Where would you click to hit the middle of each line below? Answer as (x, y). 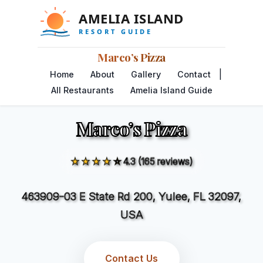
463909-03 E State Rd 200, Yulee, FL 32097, (131, 196)
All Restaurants (82, 90)
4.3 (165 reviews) (158, 160)
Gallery (146, 74)
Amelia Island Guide (171, 90)
